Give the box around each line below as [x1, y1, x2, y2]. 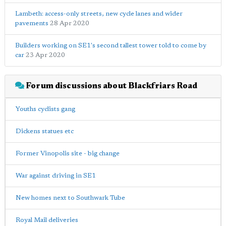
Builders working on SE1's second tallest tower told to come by [15, 42, 206, 49]
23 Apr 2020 [26, 52, 65, 59]
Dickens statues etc [16, 128, 74, 135]
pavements [15, 20, 48, 27]
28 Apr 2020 [50, 20, 89, 27]
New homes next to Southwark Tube [16, 195, 125, 201]
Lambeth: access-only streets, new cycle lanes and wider [15, 11, 183, 17]
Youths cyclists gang [16, 106, 75, 112]
